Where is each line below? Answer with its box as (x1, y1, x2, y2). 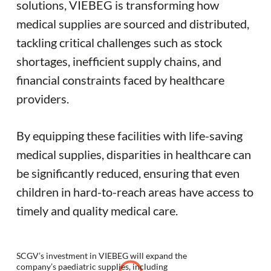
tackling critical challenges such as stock (16, 34, 222, 50)
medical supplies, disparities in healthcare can (16, 146, 251, 162)
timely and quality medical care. (16, 203, 178, 218)
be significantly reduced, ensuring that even (16, 165, 240, 180)
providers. (16, 91, 69, 106)
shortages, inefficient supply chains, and (16, 53, 221, 68)
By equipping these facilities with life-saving (16, 128, 243, 143)
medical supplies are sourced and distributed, (16, 16, 249, 31)
